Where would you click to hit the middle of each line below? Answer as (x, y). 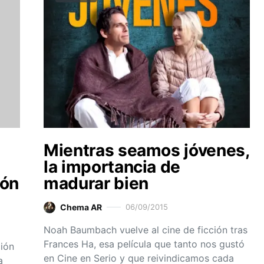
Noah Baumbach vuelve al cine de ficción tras (146, 230)
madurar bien (96, 184)
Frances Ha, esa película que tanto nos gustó (144, 244)
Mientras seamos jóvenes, (146, 151)
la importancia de (112, 167)
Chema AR (81, 207)
